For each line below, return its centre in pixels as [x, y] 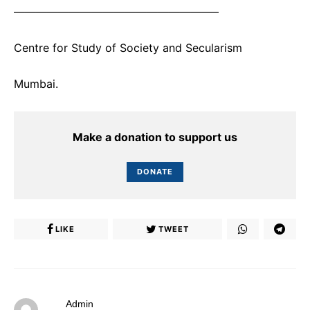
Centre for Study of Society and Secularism [128, 48]
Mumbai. [36, 84]
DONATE [155, 172]
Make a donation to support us [155, 137]
